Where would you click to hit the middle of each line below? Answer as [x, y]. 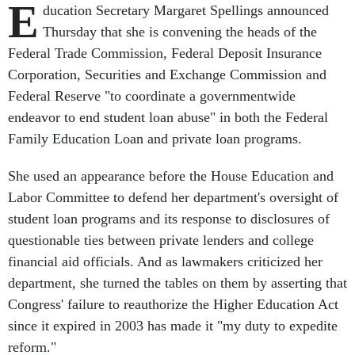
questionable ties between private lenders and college [161, 240]
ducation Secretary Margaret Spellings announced [186, 10]
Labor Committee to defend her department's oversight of [173, 197]
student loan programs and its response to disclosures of [169, 219]
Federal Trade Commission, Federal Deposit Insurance [165, 53]
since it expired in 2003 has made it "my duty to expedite [173, 326]
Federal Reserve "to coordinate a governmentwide [152, 96]
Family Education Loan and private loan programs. [155, 139]
